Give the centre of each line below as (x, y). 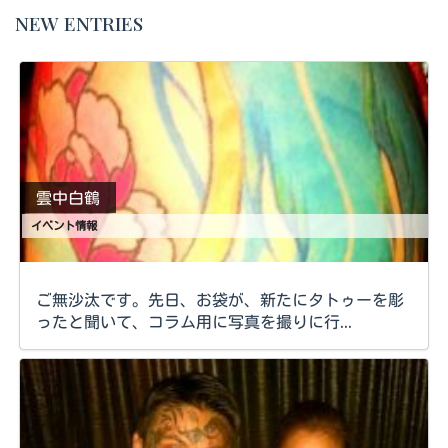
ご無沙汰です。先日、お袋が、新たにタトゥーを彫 (220, 300)
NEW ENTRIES (79, 23)
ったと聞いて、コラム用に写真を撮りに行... (194, 322)
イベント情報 (64, 226)
